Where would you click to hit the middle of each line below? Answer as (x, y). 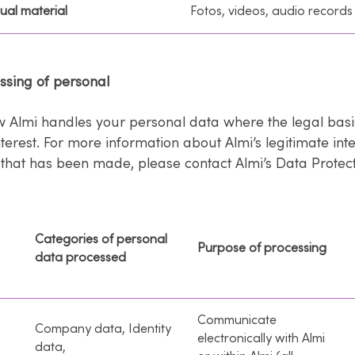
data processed (80, 257)
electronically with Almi (261, 338)
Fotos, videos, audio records (271, 11)
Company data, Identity (103, 328)
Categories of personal (101, 239)
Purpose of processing (262, 248)
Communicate (237, 320)
